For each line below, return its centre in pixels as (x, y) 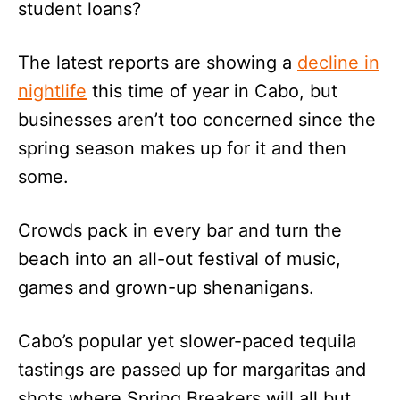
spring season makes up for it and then (182, 148)
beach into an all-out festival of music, (179, 258)
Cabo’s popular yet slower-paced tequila (187, 341)
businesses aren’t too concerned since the (197, 119)
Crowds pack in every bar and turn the (180, 230)
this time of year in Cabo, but (212, 91)
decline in (338, 62)
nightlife (52, 91)
